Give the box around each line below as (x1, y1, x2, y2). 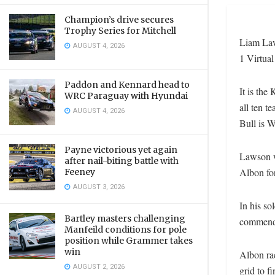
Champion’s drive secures (64, 14, 174, 25)
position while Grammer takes (64, 235, 193, 246)
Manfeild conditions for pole (64, 224, 187, 235)
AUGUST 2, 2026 (71, 261, 125, 272)
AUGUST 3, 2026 (71, 182, 125, 192)
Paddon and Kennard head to (64, 79, 190, 90)
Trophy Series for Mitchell (64, 25, 176, 36)
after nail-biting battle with (64, 155, 179, 166)
